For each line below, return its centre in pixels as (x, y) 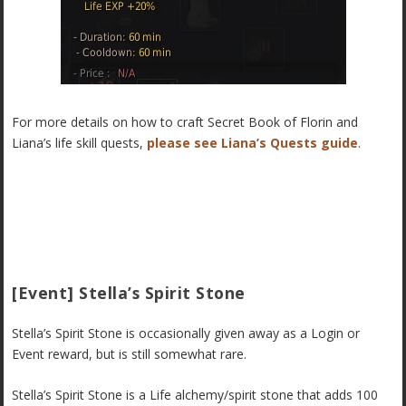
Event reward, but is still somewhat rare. (130, 353)
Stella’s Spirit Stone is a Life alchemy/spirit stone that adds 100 (195, 394)
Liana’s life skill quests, (80, 143)
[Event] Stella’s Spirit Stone (129, 292)
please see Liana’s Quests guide (253, 143)
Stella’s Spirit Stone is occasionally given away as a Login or (186, 333)
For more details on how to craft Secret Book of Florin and (185, 122)
